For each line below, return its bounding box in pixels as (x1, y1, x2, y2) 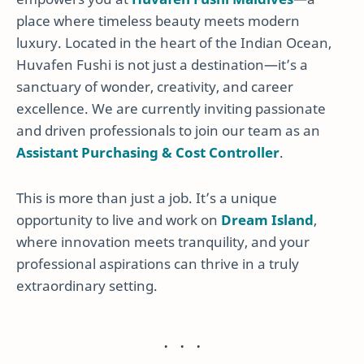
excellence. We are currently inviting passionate (16, 99, 326, 118)
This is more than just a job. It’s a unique (16, 188, 277, 207)
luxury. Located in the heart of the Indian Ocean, (16, 33, 331, 52)
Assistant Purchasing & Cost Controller (16, 143, 279, 162)
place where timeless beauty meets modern (16, 11, 300, 30)
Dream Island (221, 210, 314, 229)
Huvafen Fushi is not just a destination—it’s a (16, 55, 308, 74)
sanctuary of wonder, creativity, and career (16, 77, 293, 96)
